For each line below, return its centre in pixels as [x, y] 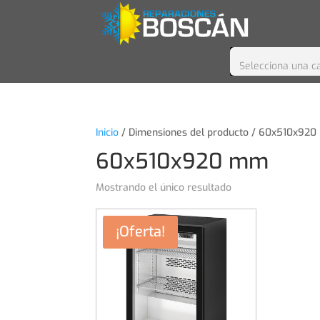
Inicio [107, 132]
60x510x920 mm [182, 161]
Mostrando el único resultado [164, 187]
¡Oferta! [141, 232]
